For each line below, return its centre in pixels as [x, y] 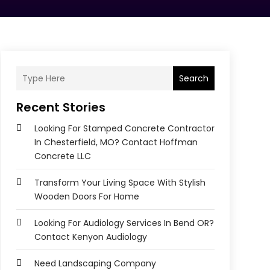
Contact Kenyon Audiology [90, 237]
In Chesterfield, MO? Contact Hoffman [116, 143]
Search [193, 78]
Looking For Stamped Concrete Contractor [124, 129]
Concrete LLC [62, 156]
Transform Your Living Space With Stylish [120, 183]
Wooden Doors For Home [86, 197]
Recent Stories [61, 108]
